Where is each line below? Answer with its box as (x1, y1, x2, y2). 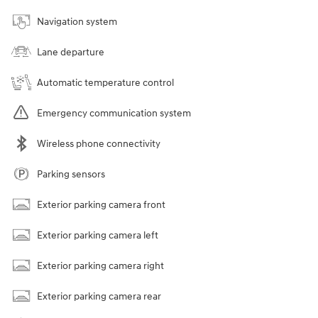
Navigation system (37, 15, 117, 28)
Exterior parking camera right (37, 259, 164, 272)
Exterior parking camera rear (37, 290, 161, 302)
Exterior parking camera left (37, 229, 158, 241)
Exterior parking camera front (37, 198, 165, 211)
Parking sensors (37, 168, 105, 180)
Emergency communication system (37, 106, 191, 119)
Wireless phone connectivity (37, 137, 160, 150)
